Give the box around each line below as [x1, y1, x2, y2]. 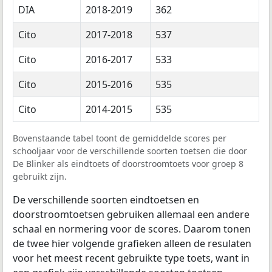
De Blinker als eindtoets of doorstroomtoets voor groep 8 [13, 158, 243, 170]
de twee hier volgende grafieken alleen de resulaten [13, 237, 251, 251]
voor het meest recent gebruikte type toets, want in [13, 251, 250, 265]
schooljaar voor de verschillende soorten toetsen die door [13, 145, 247, 157]
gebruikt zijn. [13, 171, 67, 183]
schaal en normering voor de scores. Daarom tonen [13, 222, 251, 236]
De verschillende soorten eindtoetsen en [13, 193, 199, 207]
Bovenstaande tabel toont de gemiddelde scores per [13, 132, 226, 144]
